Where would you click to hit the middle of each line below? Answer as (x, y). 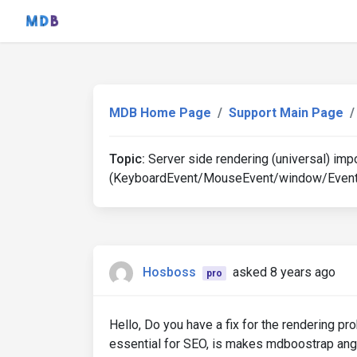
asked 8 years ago (284, 273)
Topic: (127, 159)
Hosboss (169, 273)
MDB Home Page (160, 113)
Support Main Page (286, 113)
